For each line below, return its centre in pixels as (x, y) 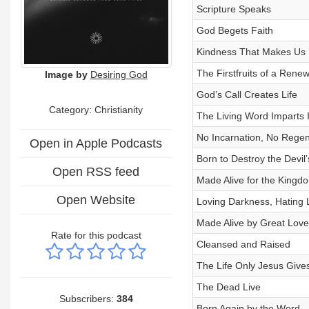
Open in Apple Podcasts (96, 143)
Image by (66, 74)
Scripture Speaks (233, 9)
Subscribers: (88, 298)
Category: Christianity (96, 109)
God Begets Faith (235, 30)
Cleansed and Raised (243, 244)
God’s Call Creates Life (247, 94)
